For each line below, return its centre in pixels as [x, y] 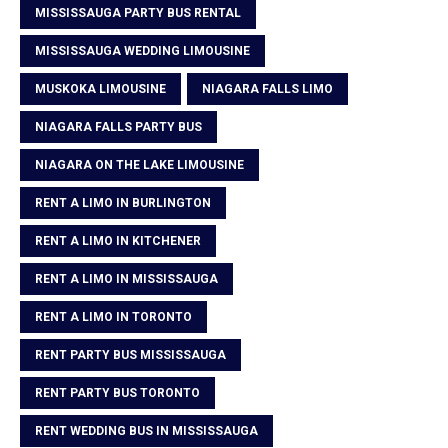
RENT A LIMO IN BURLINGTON [123, 202]
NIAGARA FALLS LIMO [267, 88]
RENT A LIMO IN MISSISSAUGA [126, 278]
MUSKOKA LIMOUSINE [100, 88]
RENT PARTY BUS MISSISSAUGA [130, 354]
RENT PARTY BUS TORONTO [117, 392]
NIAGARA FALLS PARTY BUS [118, 126]
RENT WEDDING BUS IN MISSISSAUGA [146, 430]
